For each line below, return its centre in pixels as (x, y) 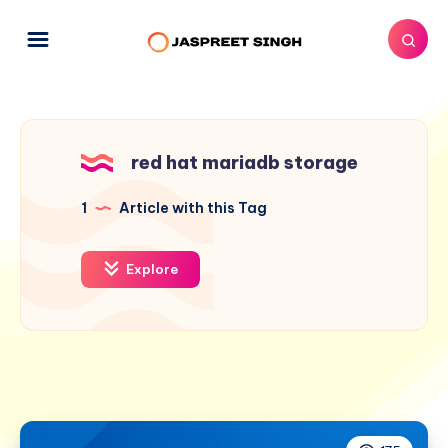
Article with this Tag (191, 207)
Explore (150, 268)
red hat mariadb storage (244, 162)
